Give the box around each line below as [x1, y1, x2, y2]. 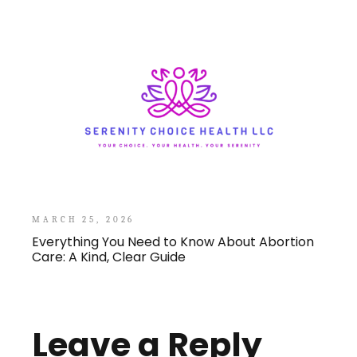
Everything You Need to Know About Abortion [32, 233, 315, 252]
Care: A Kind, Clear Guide [32, 248, 186, 267]
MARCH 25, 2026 [32, 214, 135, 226]
